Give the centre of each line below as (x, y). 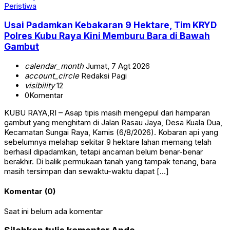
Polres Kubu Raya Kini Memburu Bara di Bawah (107, 36)
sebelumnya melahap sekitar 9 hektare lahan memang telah (108, 142)
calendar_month (54, 66)
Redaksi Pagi (103, 75)
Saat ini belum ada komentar (53, 211)
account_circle (52, 75)
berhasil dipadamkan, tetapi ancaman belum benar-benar (103, 151)
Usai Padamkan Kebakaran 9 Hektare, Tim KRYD (110, 25)
